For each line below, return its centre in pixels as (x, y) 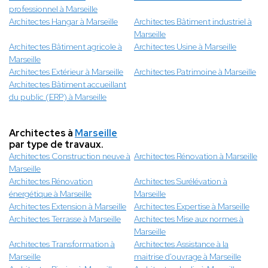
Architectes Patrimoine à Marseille (195, 72)
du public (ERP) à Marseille (58, 97)
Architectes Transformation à (62, 244)
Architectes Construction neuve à (70, 156)
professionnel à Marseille (53, 9)
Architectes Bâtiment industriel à (193, 22)
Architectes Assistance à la (181, 244)
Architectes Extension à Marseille (68, 207)
